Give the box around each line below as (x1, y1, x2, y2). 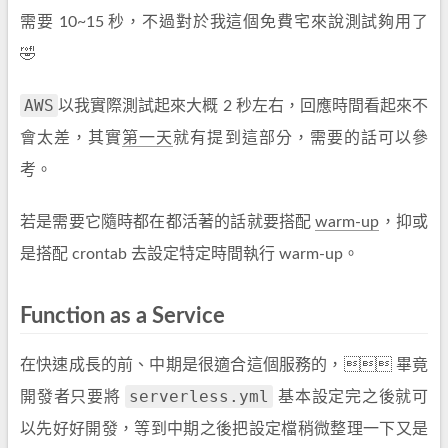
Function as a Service (20, 305, 225, 327)
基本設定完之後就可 (273, 389, 428, 405)
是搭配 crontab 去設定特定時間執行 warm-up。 (20, 246, 359, 262)
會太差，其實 (20, 130, 123, 146)
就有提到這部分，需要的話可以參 (173, 130, 429, 146)
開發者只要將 (20, 389, 126, 405)
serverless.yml (129, 387, 270, 406)
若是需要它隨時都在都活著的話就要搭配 (20, 214, 316, 230)
